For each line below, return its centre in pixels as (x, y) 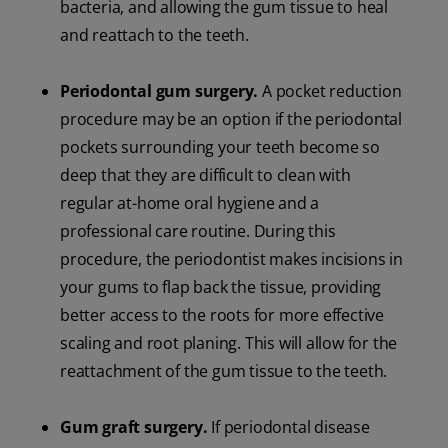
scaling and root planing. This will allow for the (229, 343)
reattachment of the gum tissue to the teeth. (224, 371)
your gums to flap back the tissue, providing (221, 287)
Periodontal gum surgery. (159, 91)
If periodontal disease (288, 427)
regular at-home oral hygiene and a (190, 203)
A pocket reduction (330, 91)
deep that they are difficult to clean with (205, 175)
